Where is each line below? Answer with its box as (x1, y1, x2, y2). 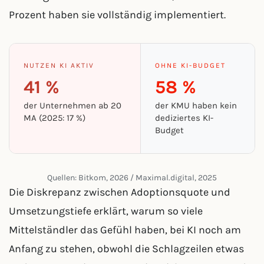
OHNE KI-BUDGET (155, 61, 226, 70)
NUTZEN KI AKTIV (24, 61, 94, 70)
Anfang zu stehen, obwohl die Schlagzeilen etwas (9, 242, 244, 255)
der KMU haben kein (155, 100, 237, 111)
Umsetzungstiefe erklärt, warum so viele (9, 204, 203, 217)
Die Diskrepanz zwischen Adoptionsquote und (9, 186, 230, 199)
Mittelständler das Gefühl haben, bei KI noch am (9, 223, 241, 236)
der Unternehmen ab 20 (24, 100, 121, 111)
